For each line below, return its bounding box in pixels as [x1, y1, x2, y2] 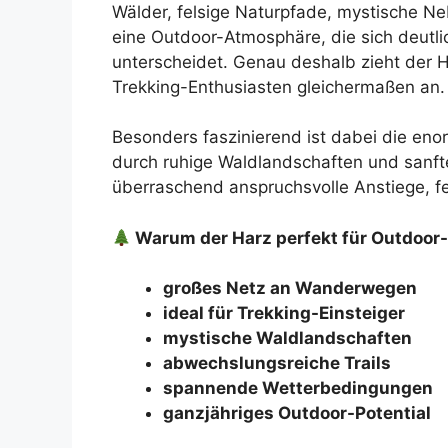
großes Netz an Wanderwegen [163, 278, 417, 299]
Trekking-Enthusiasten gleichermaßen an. [112, 76, 445, 97]
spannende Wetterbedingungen [163, 378, 433, 399]
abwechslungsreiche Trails [163, 353, 391, 374]
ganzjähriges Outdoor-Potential [163, 403, 431, 424]
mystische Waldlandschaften [163, 328, 412, 349]
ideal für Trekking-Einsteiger [163, 303, 405, 324]
